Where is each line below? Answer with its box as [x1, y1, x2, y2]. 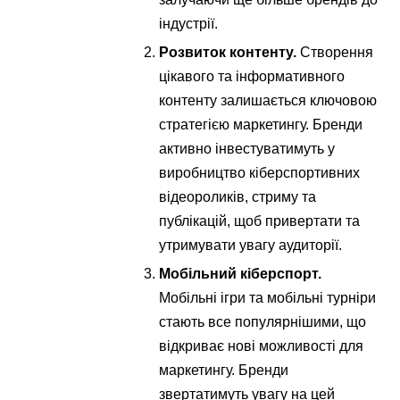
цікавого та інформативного [159, 68, 346, 84]
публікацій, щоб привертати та [159, 212, 361, 229]
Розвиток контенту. [159, 44, 297, 60]
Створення [296, 44, 374, 60]
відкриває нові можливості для [159, 337, 364, 354]
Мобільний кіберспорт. [159, 265, 322, 281]
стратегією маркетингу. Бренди [159, 116, 363, 132]
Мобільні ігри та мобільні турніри [159, 289, 377, 305]
